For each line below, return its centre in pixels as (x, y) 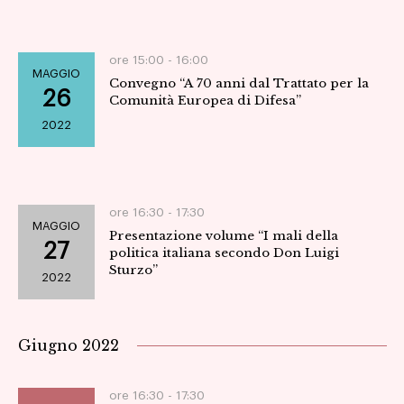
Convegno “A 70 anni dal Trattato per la (239, 84)
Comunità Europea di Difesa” (205, 101)
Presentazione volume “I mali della (223, 236)
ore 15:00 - (142, 60)
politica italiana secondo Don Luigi (224, 253)
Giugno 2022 (68, 346)
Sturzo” (133, 271)
